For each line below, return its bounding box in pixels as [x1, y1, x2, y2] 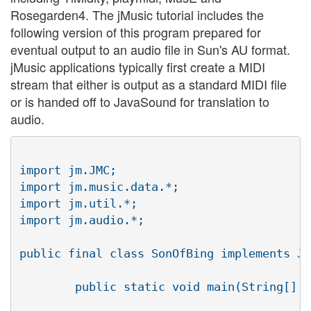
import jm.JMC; [19, 163, 117, 178]
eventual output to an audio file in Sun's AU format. [10, 40, 290, 58]
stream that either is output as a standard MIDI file [10, 74, 287, 93]
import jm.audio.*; [19, 213, 144, 228]
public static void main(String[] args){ [19, 280, 75, 294]
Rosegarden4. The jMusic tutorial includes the [10, 5, 264, 24]
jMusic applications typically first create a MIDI [10, 57, 265, 76]
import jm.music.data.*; [19, 180, 179, 194]
